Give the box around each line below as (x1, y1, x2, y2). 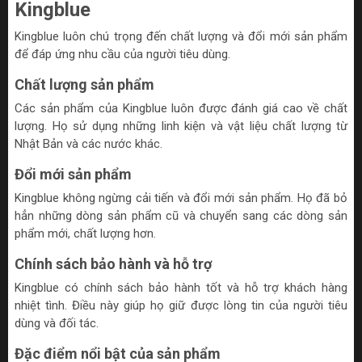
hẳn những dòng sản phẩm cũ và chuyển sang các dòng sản (15, 208, 347, 224)
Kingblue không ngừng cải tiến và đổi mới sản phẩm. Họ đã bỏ (15, 191, 347, 206)
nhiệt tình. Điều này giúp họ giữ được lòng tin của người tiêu (15, 298, 347, 314)
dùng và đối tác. (15, 316, 99, 331)
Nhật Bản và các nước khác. (15, 137, 162, 152)
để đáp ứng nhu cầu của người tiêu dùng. (15, 47, 230, 62)
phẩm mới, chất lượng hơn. (15, 226, 156, 242)
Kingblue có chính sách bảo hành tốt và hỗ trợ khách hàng (15, 280, 347, 296)
